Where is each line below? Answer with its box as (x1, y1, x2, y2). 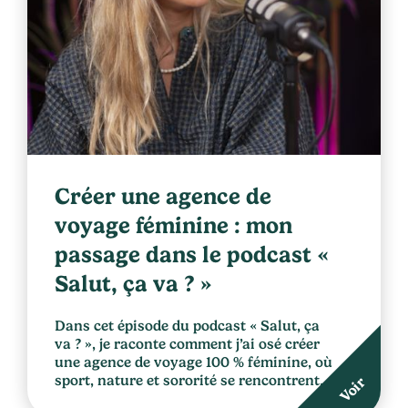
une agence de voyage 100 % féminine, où (55, 353, 332, 371)
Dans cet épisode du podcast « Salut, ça (55, 317, 320, 334)
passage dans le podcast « (55, 241, 329, 268)
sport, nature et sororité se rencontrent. (55, 372, 323, 389)
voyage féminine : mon (55, 212, 292, 239)
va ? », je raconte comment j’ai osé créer (55, 335, 320, 352)
